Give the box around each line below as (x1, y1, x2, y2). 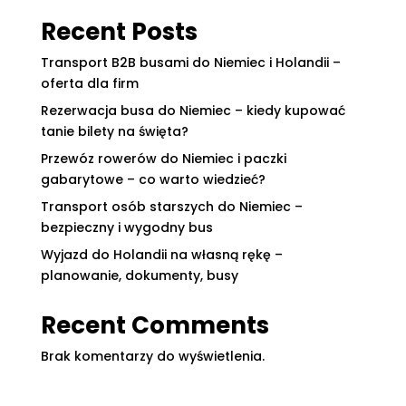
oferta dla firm (40, 74, 139, 92)
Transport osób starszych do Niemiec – (40, 198, 303, 216)
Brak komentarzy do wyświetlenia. (40, 347, 265, 365)
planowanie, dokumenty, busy (40, 266, 238, 285)
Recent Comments (40, 309, 269, 342)
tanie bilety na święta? (40, 122, 188, 140)
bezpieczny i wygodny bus (40, 218, 213, 237)
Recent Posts (40, 15, 198, 48)
